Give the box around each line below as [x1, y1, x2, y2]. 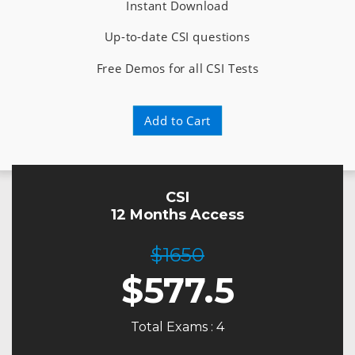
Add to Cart [144, 112, 211, 129]
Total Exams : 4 [131, 319, 224, 334]
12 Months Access [111, 206, 244, 223]
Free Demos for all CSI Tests [96, 59, 259, 77]
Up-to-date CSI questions [105, 28, 250, 45]
